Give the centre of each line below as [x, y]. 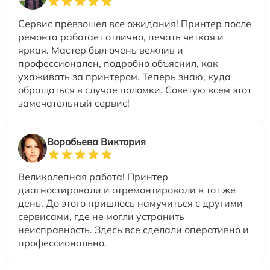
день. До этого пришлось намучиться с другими [130, 203]
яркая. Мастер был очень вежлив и [101, 50]
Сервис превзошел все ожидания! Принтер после [135, 24]
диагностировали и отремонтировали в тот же [127, 190]
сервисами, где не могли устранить [101, 217]
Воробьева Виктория [96, 142]
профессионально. [62, 243]
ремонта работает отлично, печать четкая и [121, 37]
